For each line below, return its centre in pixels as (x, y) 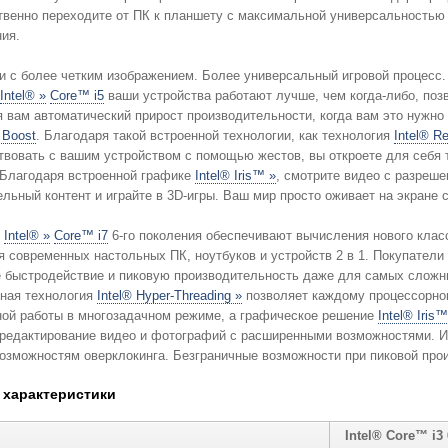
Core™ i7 (80, 236)
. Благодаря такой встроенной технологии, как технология (214, 136)
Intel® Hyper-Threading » (169, 296)
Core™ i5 (76, 96)
